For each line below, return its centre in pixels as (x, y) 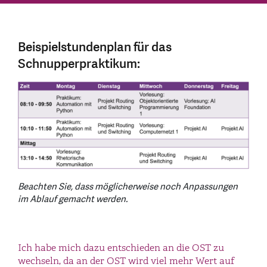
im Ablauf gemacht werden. (73, 199)
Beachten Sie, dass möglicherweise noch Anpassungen (128, 187)
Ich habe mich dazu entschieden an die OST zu (121, 248)
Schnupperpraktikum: (79, 64)
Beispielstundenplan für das (95, 48)
